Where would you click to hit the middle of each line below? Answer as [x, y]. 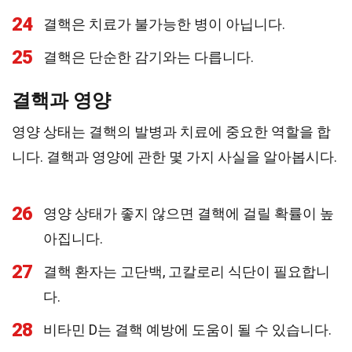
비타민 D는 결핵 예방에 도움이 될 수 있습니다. [187, 330]
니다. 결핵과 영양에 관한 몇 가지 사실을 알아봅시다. [174, 157]
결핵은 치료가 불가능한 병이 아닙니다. [164, 24]
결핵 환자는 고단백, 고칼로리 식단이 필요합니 [187, 271]
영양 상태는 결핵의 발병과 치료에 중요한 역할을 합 [171, 132]
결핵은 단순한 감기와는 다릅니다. [148, 57]
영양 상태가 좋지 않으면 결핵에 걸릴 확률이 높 [189, 213]
